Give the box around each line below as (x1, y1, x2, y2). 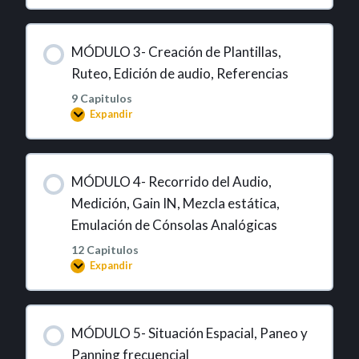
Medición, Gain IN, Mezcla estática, (71, 194, 280, 212)
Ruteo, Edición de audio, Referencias (71, 64, 288, 82)
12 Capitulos (71, 242, 139, 256)
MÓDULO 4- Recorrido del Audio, (71, 172, 272, 190)
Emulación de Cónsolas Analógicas (71, 216, 277, 233)
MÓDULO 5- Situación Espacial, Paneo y (71, 324, 308, 341)
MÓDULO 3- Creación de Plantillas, (71, 42, 281, 60)
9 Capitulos (71, 91, 132, 105)
